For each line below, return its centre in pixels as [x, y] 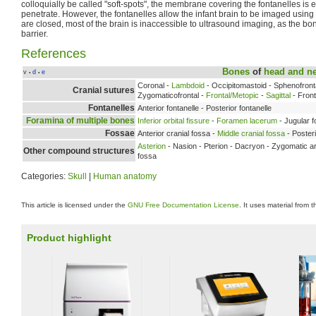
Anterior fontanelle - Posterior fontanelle [205, 108]
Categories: [44, 176]
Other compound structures [79, 151]
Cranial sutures [104, 90]
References [54, 53]
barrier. [35, 34]
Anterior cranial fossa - [177, 133]
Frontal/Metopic [232, 95]
